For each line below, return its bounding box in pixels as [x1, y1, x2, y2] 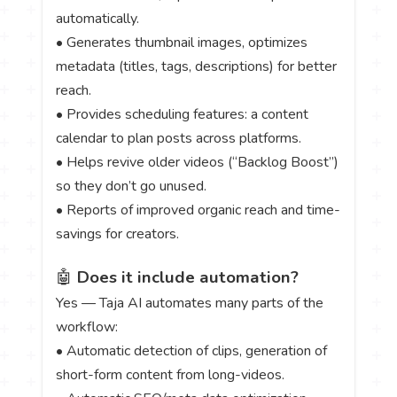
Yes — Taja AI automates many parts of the [56, 292, 324, 313]
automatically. [56, 9, 140, 29]
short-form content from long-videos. [56, 364, 285, 385]
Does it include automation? [77, 265, 300, 289]
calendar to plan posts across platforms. [56, 128, 302, 149]
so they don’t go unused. [56, 176, 207, 197]
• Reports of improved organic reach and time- [56, 200, 341, 221]
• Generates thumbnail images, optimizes [56, 33, 308, 53]
